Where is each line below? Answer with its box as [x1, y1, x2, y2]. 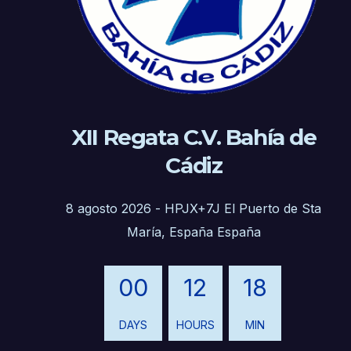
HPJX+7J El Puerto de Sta [165, 201, 322, 217]
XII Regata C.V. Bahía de [71, 123, 317, 150]
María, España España [126, 224, 261, 241]
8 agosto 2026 [66, 201, 152, 217]
